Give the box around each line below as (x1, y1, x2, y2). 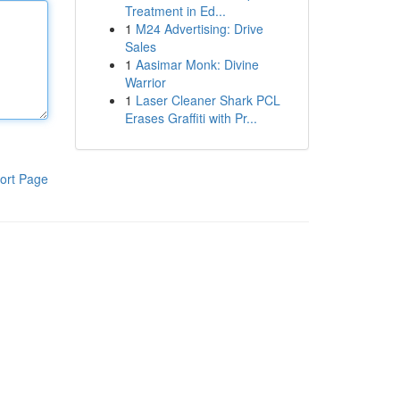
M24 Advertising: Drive (135, 20, 263, 37)
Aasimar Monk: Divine (135, 55, 259, 73)
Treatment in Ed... (124, 2, 226, 20)
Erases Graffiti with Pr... (124, 109, 257, 127)
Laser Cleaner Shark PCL (135, 91, 280, 109)
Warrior (124, 73, 166, 91)
